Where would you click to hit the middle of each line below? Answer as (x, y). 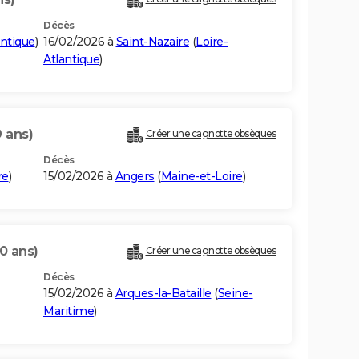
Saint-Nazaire (152, 42)
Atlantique (71, 60)
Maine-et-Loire (202, 177)
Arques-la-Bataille (163, 294)
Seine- (235, 294)
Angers (135, 177)
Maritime (69, 311)
